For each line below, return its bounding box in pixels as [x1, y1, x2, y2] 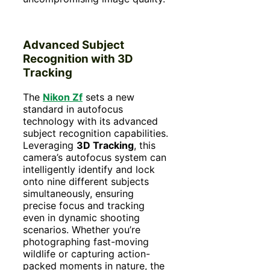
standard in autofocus [23, 102, 123, 115]
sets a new [83, 90, 134, 103]
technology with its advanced [23, 115, 158, 127]
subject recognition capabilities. [23, 127, 168, 139]
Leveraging [23, 139, 77, 151]
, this [134, 139, 155, 151]
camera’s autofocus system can [23, 151, 166, 163]
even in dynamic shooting [23, 211, 140, 224]
